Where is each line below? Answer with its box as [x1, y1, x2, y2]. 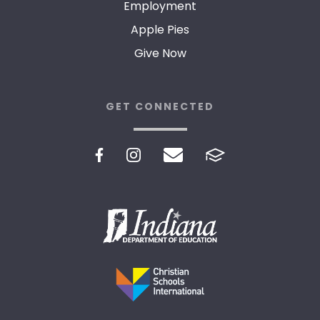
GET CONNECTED [106, 99, 214, 114]
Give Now [134, 44, 186, 61]
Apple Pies [131, 21, 189, 38]
